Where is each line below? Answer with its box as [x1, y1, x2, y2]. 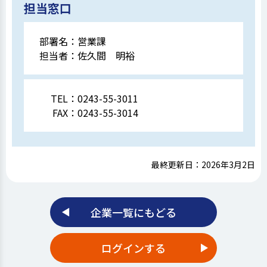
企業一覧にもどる [91, 204, 176, 220]
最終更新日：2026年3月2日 [151, 158, 255, 170]
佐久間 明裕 [77, 48, 135, 63]
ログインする [101, 240, 166, 256]
